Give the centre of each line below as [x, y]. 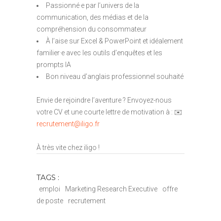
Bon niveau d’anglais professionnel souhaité [115, 76]
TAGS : [48, 178]
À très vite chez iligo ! [68, 147]
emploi [50, 189]
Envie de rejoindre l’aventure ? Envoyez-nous [104, 100]
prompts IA [54, 64]
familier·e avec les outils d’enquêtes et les [99, 53]
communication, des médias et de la [92, 17]
